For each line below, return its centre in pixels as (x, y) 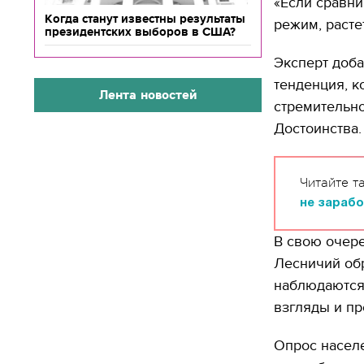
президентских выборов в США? (140, 32)
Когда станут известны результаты (145, 19)
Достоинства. (318, 129)
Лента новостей (148, 95)
